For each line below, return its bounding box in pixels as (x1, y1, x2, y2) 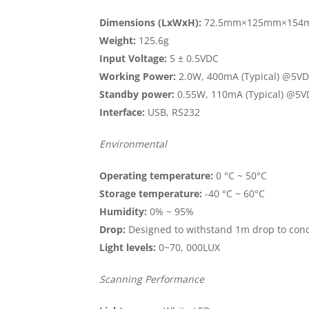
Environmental (99, 137, 168, 150)
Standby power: (99, 87, 175, 101)
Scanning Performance (99, 272, 205, 286)
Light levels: (99, 240, 157, 254)
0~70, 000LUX (156, 240, 221, 254)
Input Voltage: (99, 51, 168, 65)
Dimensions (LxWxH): (99, 15, 202, 29)
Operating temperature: (99, 168, 214, 182)
